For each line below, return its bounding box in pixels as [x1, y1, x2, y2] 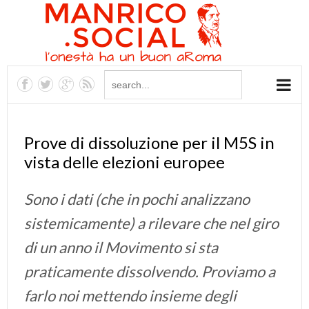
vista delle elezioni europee [24, 152, 225, 172]
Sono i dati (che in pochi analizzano [24, 190, 250, 208]
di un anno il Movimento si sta [24, 238, 218, 257]
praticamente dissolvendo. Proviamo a [24, 262, 275, 281]
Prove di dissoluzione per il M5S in [24, 132, 275, 152]
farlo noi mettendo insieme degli [24, 286, 237, 305]
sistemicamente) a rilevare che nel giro [24, 214, 279, 232]
